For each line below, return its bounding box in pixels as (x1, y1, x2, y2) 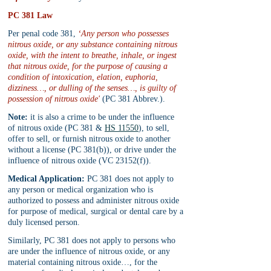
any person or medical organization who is (8, 185, 155, 194)
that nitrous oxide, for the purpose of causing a (8, 62, 170, 71)
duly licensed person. (8, 218, 80, 227)
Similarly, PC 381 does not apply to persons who (8, 236, 178, 245)
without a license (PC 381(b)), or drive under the (8, 145, 178, 154)
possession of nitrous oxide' (8, 94, 100, 103)
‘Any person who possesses (78, 29, 171, 38)
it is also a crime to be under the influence (28, 113, 177, 122)
